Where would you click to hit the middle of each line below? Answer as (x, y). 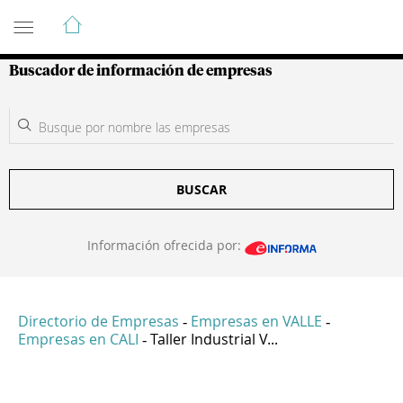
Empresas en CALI (78, 340)
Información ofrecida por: (166, 245)
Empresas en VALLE (256, 322)
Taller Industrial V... (214, 340)
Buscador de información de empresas (141, 71)
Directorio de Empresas (99, 322)
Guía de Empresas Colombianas (170, 17)
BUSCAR (201, 189)
